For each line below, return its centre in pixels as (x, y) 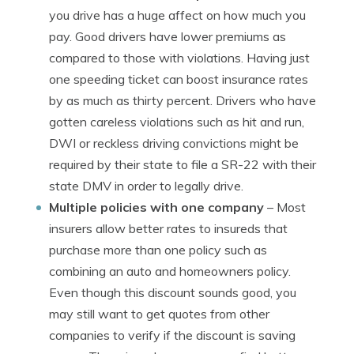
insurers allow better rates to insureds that (168, 228)
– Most (285, 207)
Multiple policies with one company (156, 207)
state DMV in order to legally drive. (146, 186)
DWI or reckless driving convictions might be (174, 143)
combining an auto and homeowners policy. (170, 271)
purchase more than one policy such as (158, 250)
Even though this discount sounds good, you (173, 292)
